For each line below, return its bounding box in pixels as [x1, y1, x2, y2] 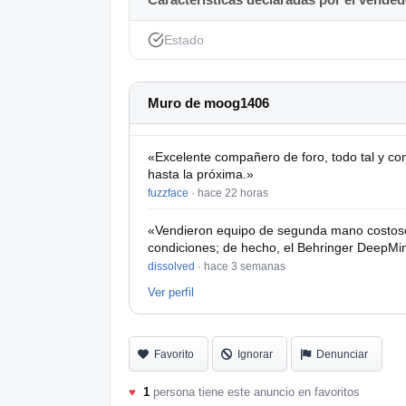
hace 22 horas [198, 186, 268, 199]
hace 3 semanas [204, 259, 285, 273]
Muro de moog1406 [148, 94, 269, 111]
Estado [164, 32, 204, 47]
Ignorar [237, 347, 273, 361]
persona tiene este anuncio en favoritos [150, 384, 360, 399]
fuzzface [148, 186, 188, 199]
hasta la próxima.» [148, 166, 254, 181]
